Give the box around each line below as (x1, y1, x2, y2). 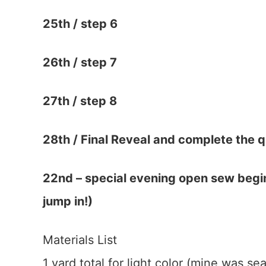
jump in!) (43, 194, 93, 208)
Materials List (43, 233, 117, 247)
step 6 (81, 17, 118, 31)
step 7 (81, 55, 117, 69)
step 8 (80, 94, 117, 108)
